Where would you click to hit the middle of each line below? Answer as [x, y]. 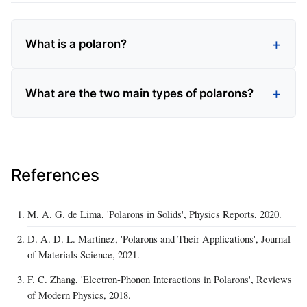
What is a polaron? [76, 44]
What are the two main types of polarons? [139, 93]
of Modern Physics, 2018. [79, 294]
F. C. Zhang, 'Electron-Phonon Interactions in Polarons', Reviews [160, 279]
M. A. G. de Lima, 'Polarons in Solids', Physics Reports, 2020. [155, 213]
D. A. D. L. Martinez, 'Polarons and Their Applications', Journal [159, 238]
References [55, 175]
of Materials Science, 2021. [84, 254]
